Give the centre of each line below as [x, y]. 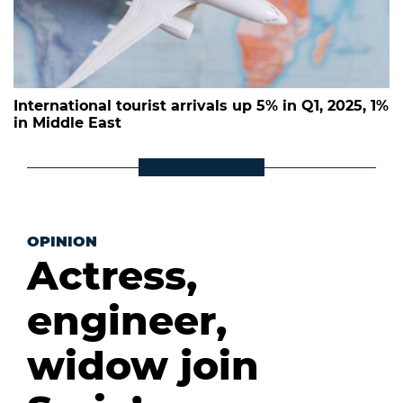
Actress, [112, 276]
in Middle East [67, 123]
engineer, [127, 321]
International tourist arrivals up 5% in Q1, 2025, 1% [201, 106]
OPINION [62, 242]
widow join [143, 366]
